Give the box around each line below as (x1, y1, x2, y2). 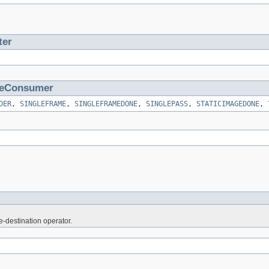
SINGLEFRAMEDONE (74, 100, 138, 109)
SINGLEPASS (146, 100, 188, 109)
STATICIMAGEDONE (196, 100, 259, 109)
